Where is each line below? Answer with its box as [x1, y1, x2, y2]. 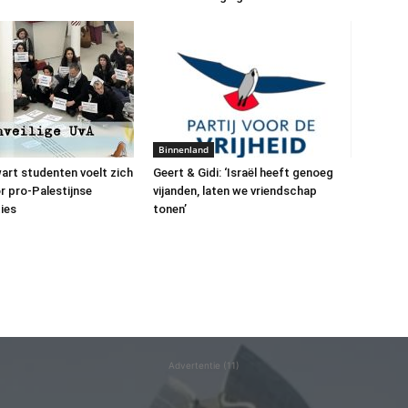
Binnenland [158, 142, 209, 156]
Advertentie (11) [168, 359, 240, 371]
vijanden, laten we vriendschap [153, 183, 317, 198]
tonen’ [153, 201, 187, 216]
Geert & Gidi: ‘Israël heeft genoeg [153, 165, 333, 179]
